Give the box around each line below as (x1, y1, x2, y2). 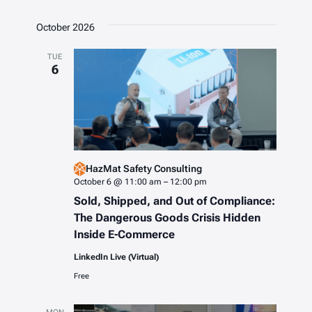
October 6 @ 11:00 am (73, 176, 162, 187)
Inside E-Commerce (73, 227, 175, 241)
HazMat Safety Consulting (85, 163, 202, 175)
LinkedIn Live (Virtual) (73, 251, 159, 262)
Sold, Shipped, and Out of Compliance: (73, 194, 275, 208)
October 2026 (36, 22, 95, 33)
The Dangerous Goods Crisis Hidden (73, 210, 260, 224)
